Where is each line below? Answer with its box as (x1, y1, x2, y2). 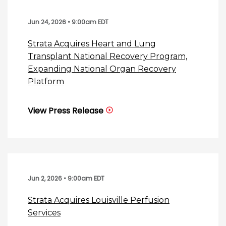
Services (28, 208, 61, 218)
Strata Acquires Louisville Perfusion (28, 195, 169, 205)
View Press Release (28, 105, 103, 117)
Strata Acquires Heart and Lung (28, 39, 156, 49)
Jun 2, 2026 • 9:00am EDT (28, 174, 104, 183)
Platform (28, 77, 64, 87)
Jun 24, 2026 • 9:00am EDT (28, 18, 108, 27)
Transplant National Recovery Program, (28, 51, 187, 62)
